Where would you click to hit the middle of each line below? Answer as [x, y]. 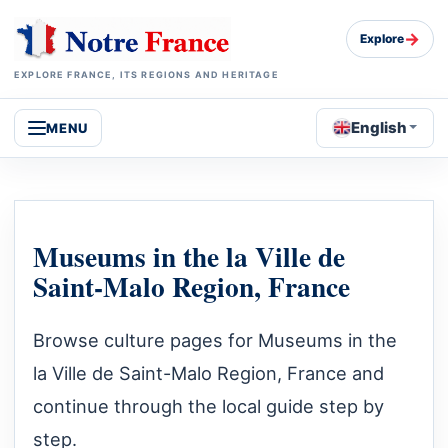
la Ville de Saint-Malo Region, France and [208, 373]
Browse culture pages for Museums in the [215, 340]
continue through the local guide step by [208, 406]
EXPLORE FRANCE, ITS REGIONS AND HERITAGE [146, 74]
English [379, 127]
